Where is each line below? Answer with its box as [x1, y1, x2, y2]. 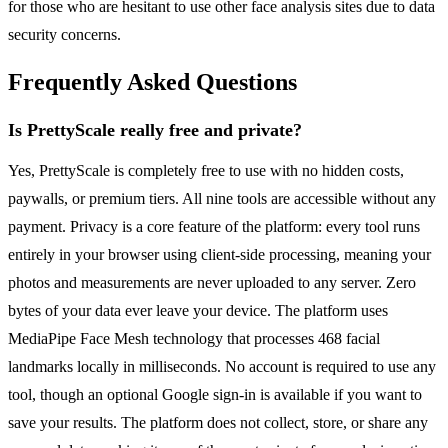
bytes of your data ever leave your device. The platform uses [8, 302, 388, 320]
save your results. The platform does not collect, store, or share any [8, 414, 428, 432]
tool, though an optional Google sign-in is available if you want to [8, 386, 422, 404]
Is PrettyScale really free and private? [8, 120, 302, 141]
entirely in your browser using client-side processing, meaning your [8, 246, 431, 264]
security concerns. [8, 26, 121, 44]
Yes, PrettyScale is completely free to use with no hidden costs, [8, 162, 404, 180]
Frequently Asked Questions [8, 69, 297, 96]
